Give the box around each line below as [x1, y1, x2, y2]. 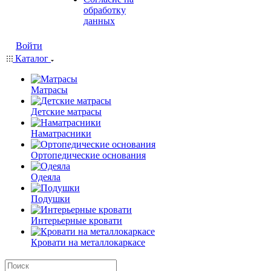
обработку [83, 5, 126, 15]
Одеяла [31, 172, 60, 182]
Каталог [13, 53, 51, 64]
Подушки [31, 194, 70, 204]
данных [83, 16, 115, 26]
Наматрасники [31, 128, 91, 139]
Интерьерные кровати [31, 215, 122, 226]
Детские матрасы [31, 106, 102, 117]
